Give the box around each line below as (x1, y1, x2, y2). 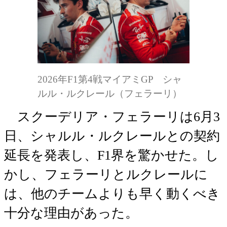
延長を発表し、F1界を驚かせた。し (4, 147, 219, 163)
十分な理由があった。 (4, 205, 138, 220)
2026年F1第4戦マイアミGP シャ (37, 73, 182, 85)
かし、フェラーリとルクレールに (4, 167, 208, 182)
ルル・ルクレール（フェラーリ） (37, 88, 182, 99)
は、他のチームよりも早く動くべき (4, 186, 220, 201)
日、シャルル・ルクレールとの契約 (4, 128, 220, 143)
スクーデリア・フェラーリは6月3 (4, 109, 220, 124)
